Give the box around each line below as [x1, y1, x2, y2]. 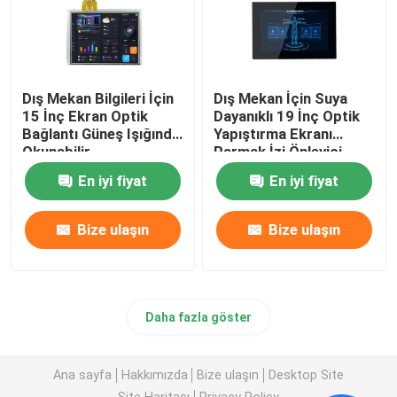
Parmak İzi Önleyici [214, 143, 343, 161]
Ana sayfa [53, 367, 113, 382]
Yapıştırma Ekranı [214, 125, 333, 144]
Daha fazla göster [145, 310, 252, 325]
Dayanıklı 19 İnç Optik [214, 107, 361, 126]
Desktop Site [268, 367, 344, 382]
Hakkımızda [121, 367, 188, 382]
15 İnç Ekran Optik [22, 107, 149, 126]
